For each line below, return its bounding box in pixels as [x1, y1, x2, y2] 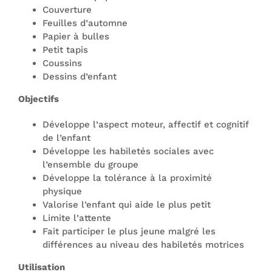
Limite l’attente [42, 212, 111, 223]
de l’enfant [42, 132, 90, 143]
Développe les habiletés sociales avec [42, 146, 214, 157]
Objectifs [18, 93, 59, 104]
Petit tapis [42, 44, 88, 55]
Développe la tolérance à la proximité [42, 172, 212, 183]
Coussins [42, 58, 82, 69]
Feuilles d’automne [42, 18, 127, 29]
